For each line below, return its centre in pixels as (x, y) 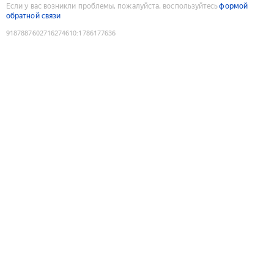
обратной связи (34, 16)
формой (233, 6)
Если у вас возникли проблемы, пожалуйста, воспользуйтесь (112, 6)
